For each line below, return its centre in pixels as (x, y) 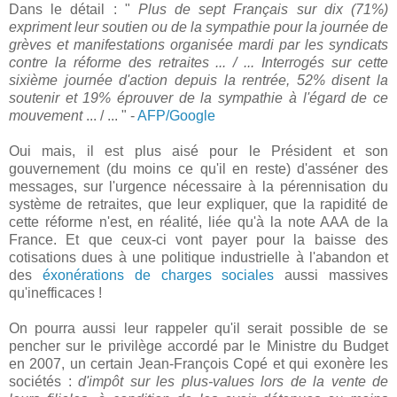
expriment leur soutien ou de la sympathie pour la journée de (198, 27)
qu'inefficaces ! (55, 292)
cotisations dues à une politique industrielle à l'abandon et (198, 257)
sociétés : (43, 381)
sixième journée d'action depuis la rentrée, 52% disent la (198, 80)
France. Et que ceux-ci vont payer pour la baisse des (198, 239)
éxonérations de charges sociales (158, 275)
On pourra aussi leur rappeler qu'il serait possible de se (198, 328)
